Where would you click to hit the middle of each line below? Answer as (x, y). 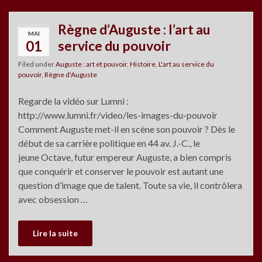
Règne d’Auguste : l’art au (134, 29)
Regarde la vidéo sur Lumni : (74, 101)
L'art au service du (186, 64)
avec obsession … (53, 199)
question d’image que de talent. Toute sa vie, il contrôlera (130, 185)
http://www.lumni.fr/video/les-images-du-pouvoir (120, 115)
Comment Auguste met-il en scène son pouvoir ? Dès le (127, 129)
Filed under (37, 64)
